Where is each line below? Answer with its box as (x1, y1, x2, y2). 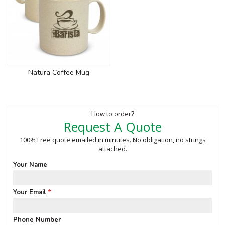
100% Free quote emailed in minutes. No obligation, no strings (19, 135, 206, 144)
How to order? (91, 108, 134, 118)
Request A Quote (63, 118, 162, 135)
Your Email (13, 187, 46, 197)
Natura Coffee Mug (28, 67, 90, 77)
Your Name (13, 160, 47, 169)
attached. (98, 144, 127, 153)
